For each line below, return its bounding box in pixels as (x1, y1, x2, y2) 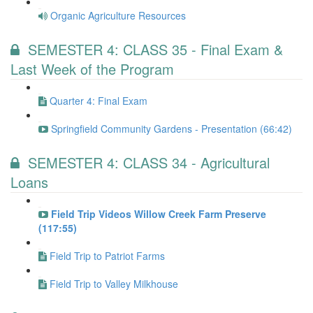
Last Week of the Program (10, 59, 174, 79)
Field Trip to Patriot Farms (50, 249, 165, 263)
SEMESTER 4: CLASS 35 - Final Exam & (28, 39, 283, 59)
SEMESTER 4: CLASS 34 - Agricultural (28, 152, 270, 173)
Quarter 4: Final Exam (50, 94, 147, 108)
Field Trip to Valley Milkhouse (50, 277, 178, 291)
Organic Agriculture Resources (50, 8, 186, 22)
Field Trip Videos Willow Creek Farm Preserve (51, 207, 266, 221)
